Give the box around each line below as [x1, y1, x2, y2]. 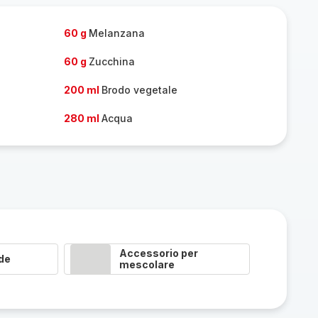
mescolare [119, 258, 175, 270]
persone [52, 4, 94, 17]
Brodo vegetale [101, 84, 177, 96]
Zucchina [88, 55, 135, 67]
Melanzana [88, 27, 145, 39]
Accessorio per [119, 247, 198, 259]
